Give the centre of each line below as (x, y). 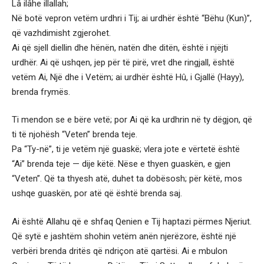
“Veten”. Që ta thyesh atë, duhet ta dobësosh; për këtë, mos (127, 179)
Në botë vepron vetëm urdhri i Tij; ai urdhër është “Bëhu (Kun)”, (132, 18)
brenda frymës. (41, 92)
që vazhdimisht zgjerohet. (61, 33)
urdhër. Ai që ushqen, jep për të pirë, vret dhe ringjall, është (123, 62)
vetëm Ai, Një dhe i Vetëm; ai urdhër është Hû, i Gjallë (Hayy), (128, 77)
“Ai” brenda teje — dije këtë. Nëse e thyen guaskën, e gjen (121, 164)
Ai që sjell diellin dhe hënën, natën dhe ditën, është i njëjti (120, 47)
